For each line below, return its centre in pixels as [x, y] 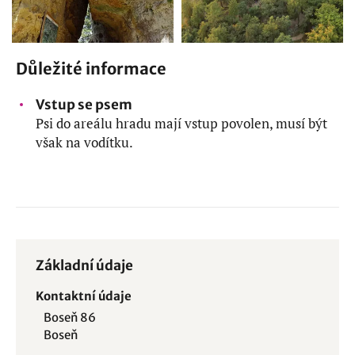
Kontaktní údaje [84, 296]
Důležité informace [91, 68]
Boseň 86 [70, 317]
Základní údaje [84, 265]
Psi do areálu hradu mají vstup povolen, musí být [181, 123]
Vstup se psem [84, 104]
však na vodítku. [84, 142]
